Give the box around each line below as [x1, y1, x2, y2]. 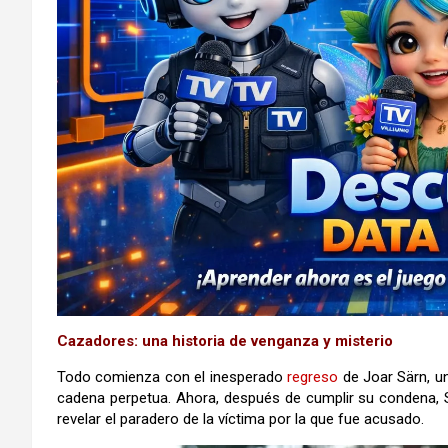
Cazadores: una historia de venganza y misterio [57, 331, 393, 350]
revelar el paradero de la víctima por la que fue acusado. [57, 409, 424, 428]
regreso [287, 367, 339, 386]
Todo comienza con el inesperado [57, 367, 288, 386]
